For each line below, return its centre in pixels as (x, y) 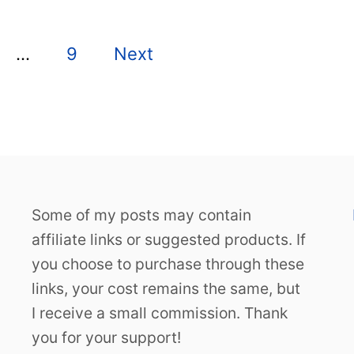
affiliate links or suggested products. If (169, 239)
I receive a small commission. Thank (160, 313)
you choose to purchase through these (168, 264)
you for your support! (106, 337)
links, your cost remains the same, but (166, 288)
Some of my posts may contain (141, 215)
